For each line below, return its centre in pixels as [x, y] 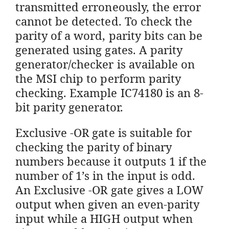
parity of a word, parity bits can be [109, 35]
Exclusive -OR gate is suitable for [104, 132]
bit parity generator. [69, 107]
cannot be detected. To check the [104, 21]
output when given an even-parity [107, 204]
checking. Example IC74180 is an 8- [110, 92]
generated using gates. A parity [99, 49]
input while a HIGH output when [104, 218]
